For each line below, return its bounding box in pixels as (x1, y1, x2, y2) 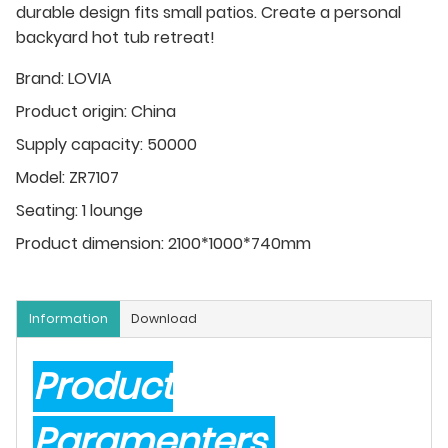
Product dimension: (16, 232, 164, 256)
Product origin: (16, 100, 127, 124)
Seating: (16, 199, 78, 223)
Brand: (16, 67, 64, 91)
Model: (16, 166, 65, 190)
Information (29, 310, 108, 328)
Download (131, 310, 197, 328)
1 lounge (82, 199, 143, 223)
